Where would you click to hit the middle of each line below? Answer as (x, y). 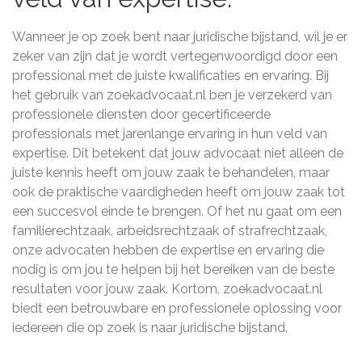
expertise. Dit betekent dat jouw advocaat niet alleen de (178, 153)
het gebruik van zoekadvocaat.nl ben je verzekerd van (172, 95)
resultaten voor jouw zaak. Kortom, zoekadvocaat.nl (167, 289)
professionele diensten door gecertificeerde (141, 114)
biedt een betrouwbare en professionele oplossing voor (177, 308)
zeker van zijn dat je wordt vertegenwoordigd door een (175, 56)
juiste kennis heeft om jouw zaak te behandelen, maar (171, 173)
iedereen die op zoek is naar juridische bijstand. (150, 328)
